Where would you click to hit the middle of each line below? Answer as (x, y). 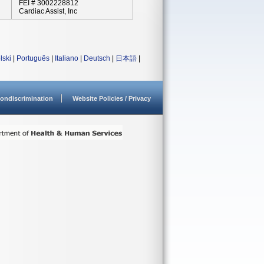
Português (33, 58)
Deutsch (97, 58)
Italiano (67, 58)
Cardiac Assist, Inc (48, 11)
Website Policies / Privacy (112, 98)
